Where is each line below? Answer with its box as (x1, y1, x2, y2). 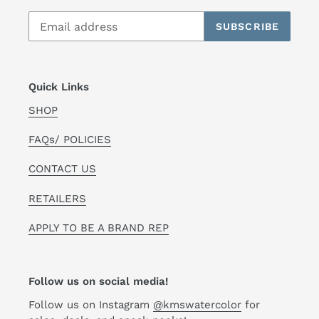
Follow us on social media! (28, 275, 168, 288)
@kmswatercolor (153, 298, 241, 311)
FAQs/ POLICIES (28, 133, 111, 147)
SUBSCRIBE (215, 20, 279, 32)
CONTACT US (28, 162, 96, 176)
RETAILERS (28, 192, 86, 205)
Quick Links (28, 80, 89, 94)
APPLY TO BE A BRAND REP (28, 221, 169, 235)
